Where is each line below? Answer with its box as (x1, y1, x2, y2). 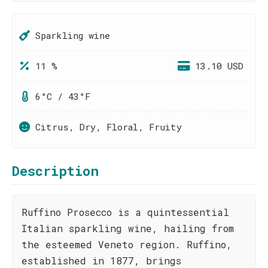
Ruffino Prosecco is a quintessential (22, 206, 229, 218)
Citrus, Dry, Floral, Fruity (35, 121, 182, 133)
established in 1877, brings (22, 254, 181, 267)
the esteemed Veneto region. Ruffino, (22, 238, 232, 251)
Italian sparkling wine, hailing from (22, 222, 234, 234)
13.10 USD (195, 60, 243, 72)
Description (12, 162, 99, 179)
